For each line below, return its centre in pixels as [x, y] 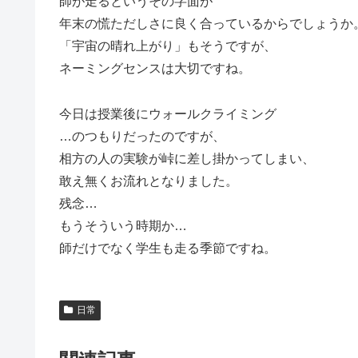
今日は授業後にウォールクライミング [168, 113]
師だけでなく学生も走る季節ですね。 [168, 248]
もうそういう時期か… [123, 225]
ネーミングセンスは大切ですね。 [155, 68]
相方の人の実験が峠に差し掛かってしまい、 [187, 158]
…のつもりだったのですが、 [142, 136]
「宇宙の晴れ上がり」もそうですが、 [168, 46]
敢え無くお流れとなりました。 [149, 181]
